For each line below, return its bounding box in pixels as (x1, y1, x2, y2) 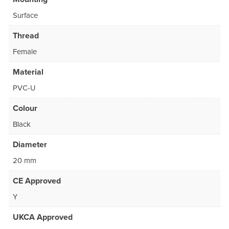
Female (13, 47, 37, 56)
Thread (13, 30, 39, 41)
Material (13, 66, 43, 77)
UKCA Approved (13, 212, 73, 222)
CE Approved (13, 175, 61, 186)
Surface (13, 10, 38, 20)
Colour (13, 103, 37, 113)
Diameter (13, 139, 47, 150)
